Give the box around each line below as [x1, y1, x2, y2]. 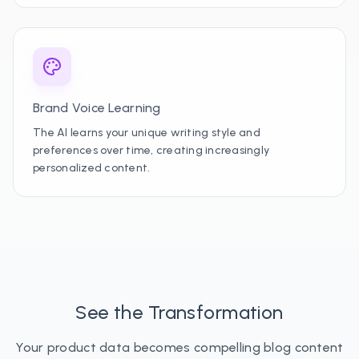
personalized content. [33, 161, 151, 175]
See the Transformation [75, 301, 284, 324]
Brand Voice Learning [33, 100, 161, 115]
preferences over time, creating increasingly [33, 143, 270, 157]
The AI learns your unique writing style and [33, 126, 260, 139]
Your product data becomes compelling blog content [15, 340, 344, 355]
